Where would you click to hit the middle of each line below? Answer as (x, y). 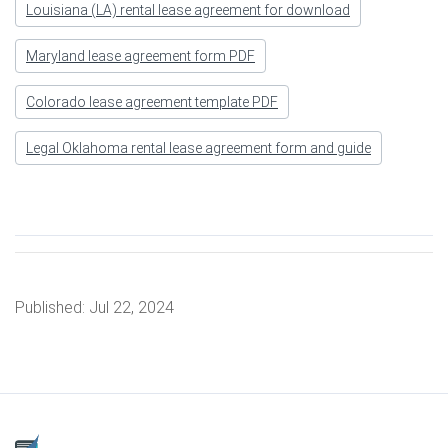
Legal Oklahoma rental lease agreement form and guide (198, 147)
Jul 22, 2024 (131, 307)
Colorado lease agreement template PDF (152, 101)
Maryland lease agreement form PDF (140, 55)
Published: (52, 307)
